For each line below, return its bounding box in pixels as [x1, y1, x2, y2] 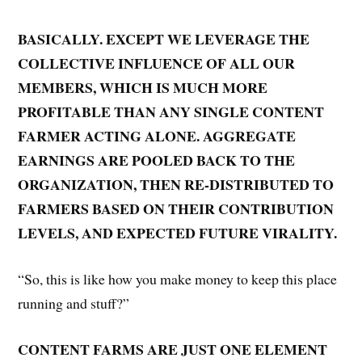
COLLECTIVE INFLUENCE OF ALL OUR [18, 53, 296, 74]
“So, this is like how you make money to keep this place [18, 269, 338, 289]
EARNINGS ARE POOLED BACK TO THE [18, 149, 296, 171]
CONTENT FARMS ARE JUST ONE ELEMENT [18, 338, 328, 360]
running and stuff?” [18, 293, 130, 314]
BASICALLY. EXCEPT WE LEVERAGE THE [18, 28, 310, 50]
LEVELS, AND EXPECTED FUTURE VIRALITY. [18, 222, 338, 244]
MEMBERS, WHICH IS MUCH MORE [18, 77, 268, 99]
